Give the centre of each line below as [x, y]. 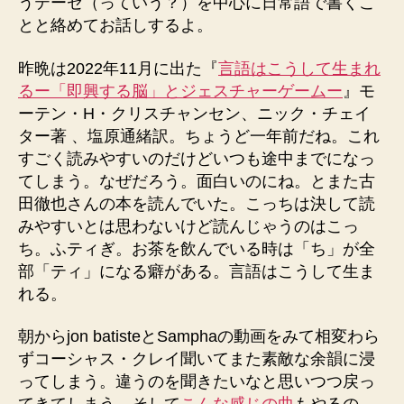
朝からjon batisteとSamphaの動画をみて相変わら [199, 336]
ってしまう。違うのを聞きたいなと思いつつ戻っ [197, 381]
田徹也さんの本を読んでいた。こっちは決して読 [197, 203]
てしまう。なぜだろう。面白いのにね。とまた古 [197, 181]
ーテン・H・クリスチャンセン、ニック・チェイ [194, 113]
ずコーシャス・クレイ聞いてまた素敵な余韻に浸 [197, 359]
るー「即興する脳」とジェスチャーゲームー [180, 91]
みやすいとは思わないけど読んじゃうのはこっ [188, 226]
